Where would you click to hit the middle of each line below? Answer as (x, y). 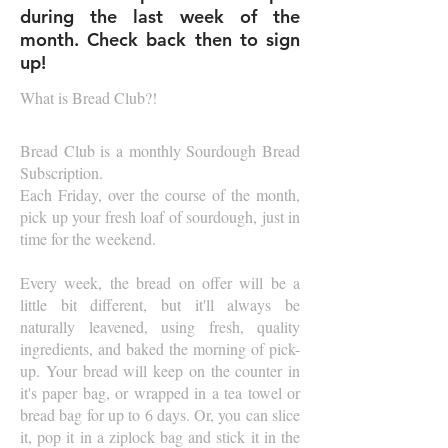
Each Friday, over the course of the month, (160, 194)
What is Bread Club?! (88, 97)
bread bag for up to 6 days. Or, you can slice (160, 414)
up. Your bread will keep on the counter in (160, 370)
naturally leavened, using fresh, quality (160, 326)
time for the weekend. (88, 238)
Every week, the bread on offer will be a (160, 282)
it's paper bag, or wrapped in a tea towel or (160, 392)
